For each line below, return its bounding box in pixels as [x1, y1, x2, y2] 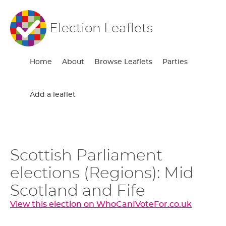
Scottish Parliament [10, 147, 162, 163]
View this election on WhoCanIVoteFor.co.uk [10, 200, 192, 208]
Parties [162, 59, 188, 66]
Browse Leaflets [94, 59, 153, 66]
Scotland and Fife [10, 183, 145, 199]
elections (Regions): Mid [10, 165, 194, 181]
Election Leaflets [49, 22, 153, 35]
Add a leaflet [30, 91, 76, 98]
